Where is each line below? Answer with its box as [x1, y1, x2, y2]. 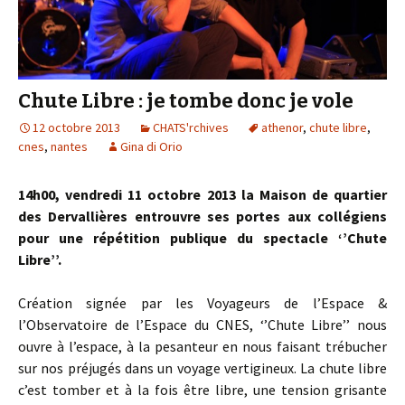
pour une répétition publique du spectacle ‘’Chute [18, 229, 387, 248]
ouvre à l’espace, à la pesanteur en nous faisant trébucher [18, 337, 387, 356]
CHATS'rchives [153, 119, 229, 137]
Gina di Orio [120, 138, 183, 155]
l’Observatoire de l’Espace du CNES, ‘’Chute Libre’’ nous [18, 316, 387, 334]
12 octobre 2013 [33, 119, 120, 137]
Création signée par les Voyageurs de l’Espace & [18, 294, 387, 313]
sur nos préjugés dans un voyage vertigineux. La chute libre [18, 359, 387, 378]
